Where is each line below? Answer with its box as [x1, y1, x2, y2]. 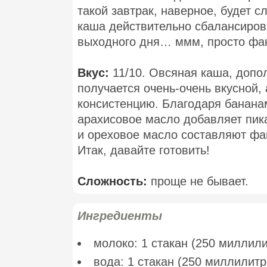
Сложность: [77, 175, 151, 188]
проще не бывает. [151, 175, 249, 188]
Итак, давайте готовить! [77, 144, 210, 157]
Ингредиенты [77, 209, 162, 223]
